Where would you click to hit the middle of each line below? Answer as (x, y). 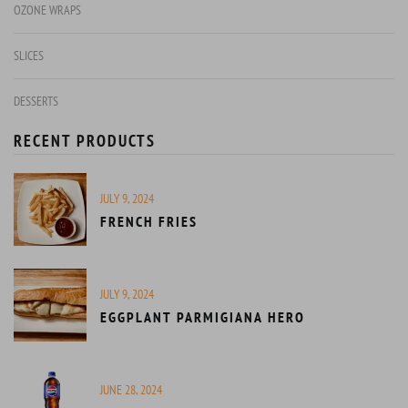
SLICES (29, 55)
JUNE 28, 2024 (131, 390)
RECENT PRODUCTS (85, 140)
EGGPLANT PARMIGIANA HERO (241, 317)
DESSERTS (36, 101)
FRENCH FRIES (149, 222)
